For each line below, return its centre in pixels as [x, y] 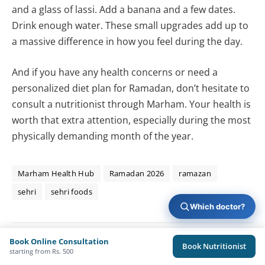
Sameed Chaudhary [111, 249]
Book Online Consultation [59, 241]
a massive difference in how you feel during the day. [127, 42]
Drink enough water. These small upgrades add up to [130, 26]
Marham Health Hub [56, 173]
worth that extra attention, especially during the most [131, 120]
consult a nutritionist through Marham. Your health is [131, 104]
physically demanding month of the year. [103, 136]
